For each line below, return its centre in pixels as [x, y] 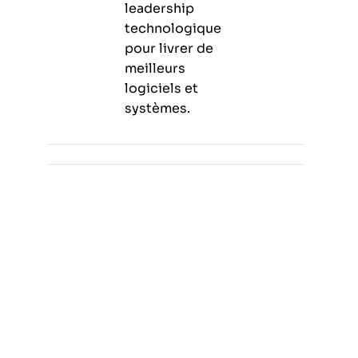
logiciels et [161, 88]
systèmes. [157, 108]
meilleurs [155, 68]
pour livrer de [169, 48]
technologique [173, 28]
